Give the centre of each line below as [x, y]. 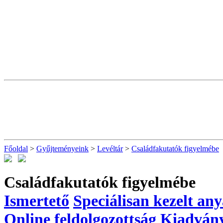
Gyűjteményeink [62, 149]
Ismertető [37, 200]
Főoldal [16, 149]
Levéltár [110, 149]
